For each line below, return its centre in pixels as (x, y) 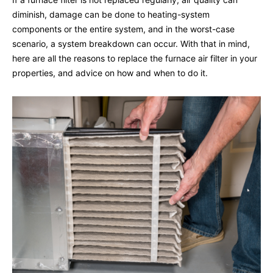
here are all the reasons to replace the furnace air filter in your (135, 58)
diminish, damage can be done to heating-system (111, 15)
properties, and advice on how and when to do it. (110, 73)
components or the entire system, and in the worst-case (123, 29)
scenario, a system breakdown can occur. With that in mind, (131, 44)
